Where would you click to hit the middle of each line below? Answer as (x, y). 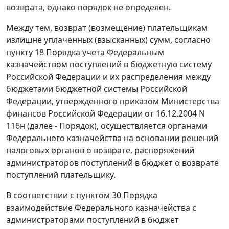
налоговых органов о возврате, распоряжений (100, 151)
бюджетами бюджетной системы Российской (97, 89)
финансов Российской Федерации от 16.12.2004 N (106, 114)
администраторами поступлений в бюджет (93, 220)
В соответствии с (41, 196)
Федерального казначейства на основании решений (112, 138)
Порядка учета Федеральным (104, 52)
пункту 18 (25, 52)
